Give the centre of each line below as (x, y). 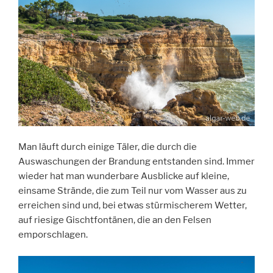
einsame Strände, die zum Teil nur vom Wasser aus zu (133, 191)
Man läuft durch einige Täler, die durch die (108, 147)
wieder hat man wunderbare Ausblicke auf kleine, (124, 176)
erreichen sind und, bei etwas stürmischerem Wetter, (133, 206)
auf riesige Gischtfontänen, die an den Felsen (115, 220)
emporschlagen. (53, 235)
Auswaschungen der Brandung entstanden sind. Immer (136, 162)
